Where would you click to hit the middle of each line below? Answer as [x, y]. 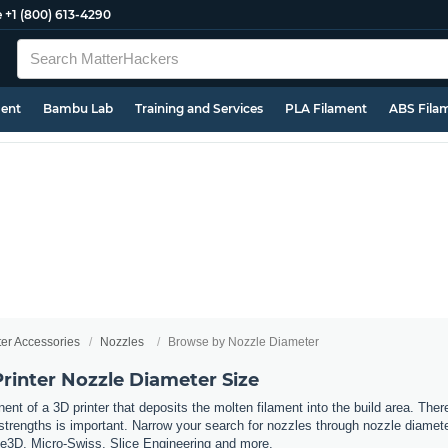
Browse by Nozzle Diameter [243, 342]
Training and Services [199, 108]
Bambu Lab [78, 108]
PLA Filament [326, 108]
